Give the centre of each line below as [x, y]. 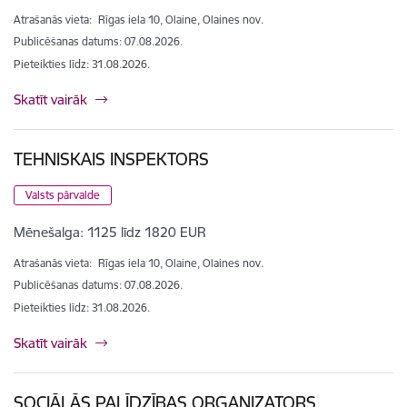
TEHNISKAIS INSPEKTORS [111, 159]
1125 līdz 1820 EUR [147, 233]
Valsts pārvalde [63, 195]
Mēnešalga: [49, 233]
